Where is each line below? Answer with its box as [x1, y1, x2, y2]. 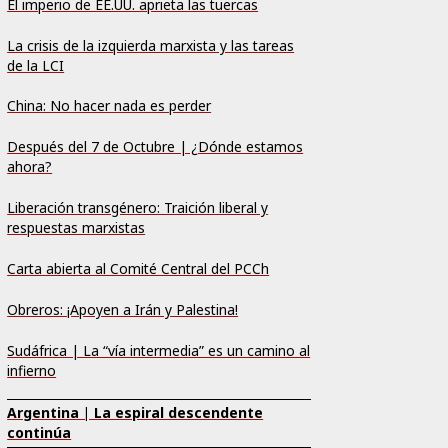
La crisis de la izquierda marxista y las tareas [7, 35, 295, 55]
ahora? [7, 157, 53, 177]
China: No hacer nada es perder [7, 96, 212, 116]
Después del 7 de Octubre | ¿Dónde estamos [7, 137, 304, 157]
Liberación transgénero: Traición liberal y [7, 198, 269, 218]
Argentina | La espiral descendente [7, 403, 264, 423]
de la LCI [7, 55, 65, 75]
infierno [7, 361, 57, 381]
